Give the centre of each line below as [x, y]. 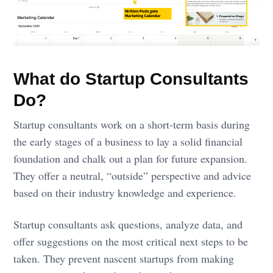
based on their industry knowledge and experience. [125, 193]
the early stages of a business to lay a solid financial [128, 142]
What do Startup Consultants [131, 79]
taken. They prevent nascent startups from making [124, 258]
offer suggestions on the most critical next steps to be [131, 241]
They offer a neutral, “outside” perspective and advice [133, 176]
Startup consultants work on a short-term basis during [132, 125]
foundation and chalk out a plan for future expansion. [131, 159]
